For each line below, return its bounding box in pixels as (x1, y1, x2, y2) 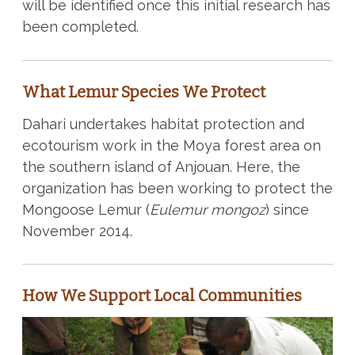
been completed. (21, 17, 139, 35)
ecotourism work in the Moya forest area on (21, 136, 321, 154)
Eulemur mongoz (149, 200, 265, 218)
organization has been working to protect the (21, 179, 333, 197)
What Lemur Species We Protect (21, 82, 265, 101)
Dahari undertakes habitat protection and (21, 115, 304, 132)
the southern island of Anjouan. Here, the (21, 158, 300, 175)
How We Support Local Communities (21, 286, 302, 306)
